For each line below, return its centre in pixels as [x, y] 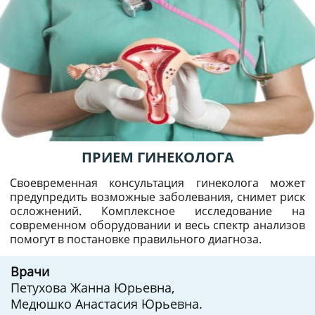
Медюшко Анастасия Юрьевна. [107, 304]
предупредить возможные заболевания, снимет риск [157, 197]
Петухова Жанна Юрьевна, [92, 288]
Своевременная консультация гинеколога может [157, 183]
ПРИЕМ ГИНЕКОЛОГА [157, 157]
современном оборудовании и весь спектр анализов [157, 225]
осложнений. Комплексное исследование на [157, 211]
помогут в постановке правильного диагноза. [136, 239]
